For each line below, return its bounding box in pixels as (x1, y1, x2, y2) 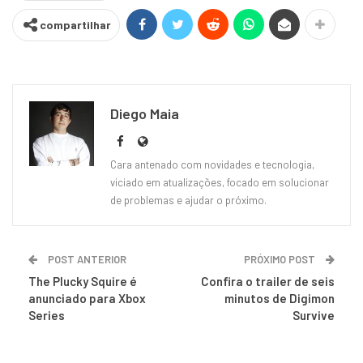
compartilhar (40, 17, 111, 32)
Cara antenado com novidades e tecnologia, (110, 157, 314, 171)
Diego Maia (110, 104, 179, 122)
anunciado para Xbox (28, 290, 146, 305)
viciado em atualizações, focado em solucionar (110, 175, 329, 189)
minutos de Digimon (224, 290, 335, 305)
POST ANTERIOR (45, 252, 126, 266)
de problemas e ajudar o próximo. (110, 193, 267, 207)
